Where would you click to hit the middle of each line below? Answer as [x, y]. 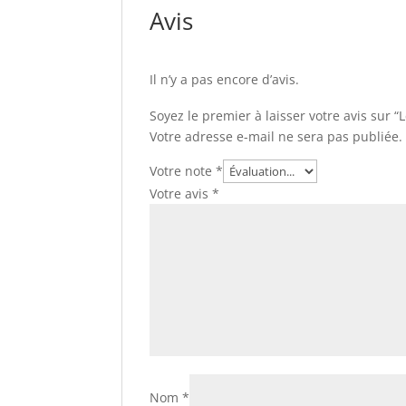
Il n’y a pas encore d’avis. [225, 79]
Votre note [183, 171]
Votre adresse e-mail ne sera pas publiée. [276, 136]
